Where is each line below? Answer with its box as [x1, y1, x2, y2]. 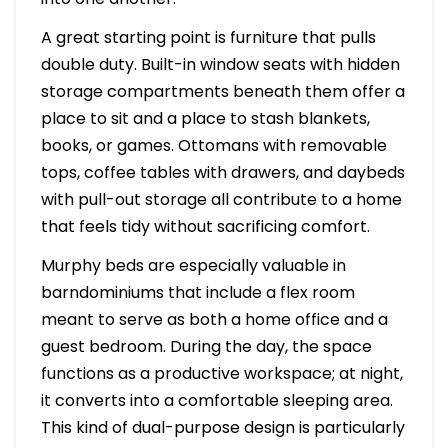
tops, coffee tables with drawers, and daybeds [40, 161, 405, 185]
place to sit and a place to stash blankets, [40, 107, 370, 131]
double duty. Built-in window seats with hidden [40, 53, 400, 77]
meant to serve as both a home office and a [40, 308, 388, 332]
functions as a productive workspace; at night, [40, 362, 403, 386]
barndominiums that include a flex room [40, 281, 355, 305]
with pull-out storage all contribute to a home [40, 188, 402, 212]
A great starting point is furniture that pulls [40, 26, 376, 50]
